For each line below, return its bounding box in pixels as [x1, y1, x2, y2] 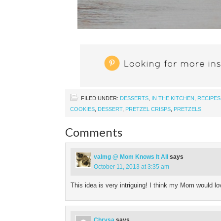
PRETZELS [174, 106, 201, 112]
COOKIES [70, 106, 95, 112]
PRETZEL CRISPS [125, 106, 171, 112]
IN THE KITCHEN [151, 95, 194, 101]
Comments [65, 125, 122, 139]
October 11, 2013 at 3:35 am [94, 163, 169, 170]
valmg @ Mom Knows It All [94, 153, 168, 160]
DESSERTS [120, 95, 148, 101]
